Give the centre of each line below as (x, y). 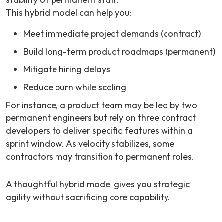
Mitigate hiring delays (67, 69)
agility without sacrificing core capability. (88, 197)
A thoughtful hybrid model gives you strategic (98, 184)
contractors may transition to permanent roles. (100, 157)
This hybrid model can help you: (69, 13)
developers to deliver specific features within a (99, 131)
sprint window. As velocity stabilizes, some (90, 144)
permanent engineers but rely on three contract (101, 118)
